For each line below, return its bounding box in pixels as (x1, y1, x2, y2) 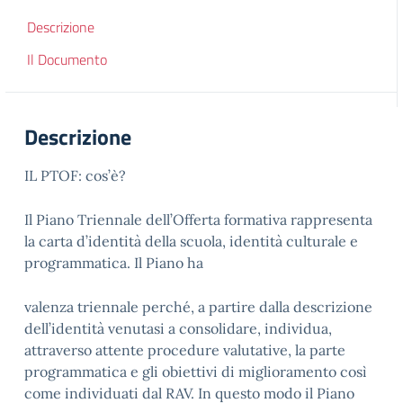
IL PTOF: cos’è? (24, 166, 126, 184)
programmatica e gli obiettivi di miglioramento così (24, 363, 367, 381)
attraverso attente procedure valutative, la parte (24, 341, 345, 359)
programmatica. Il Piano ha (24, 254, 203, 272)
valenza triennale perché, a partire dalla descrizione (24, 298, 372, 316)
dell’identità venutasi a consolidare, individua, (24, 319, 332, 337)
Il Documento (27, 49, 107, 70)
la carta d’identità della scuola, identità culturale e (24, 232, 358, 250)
